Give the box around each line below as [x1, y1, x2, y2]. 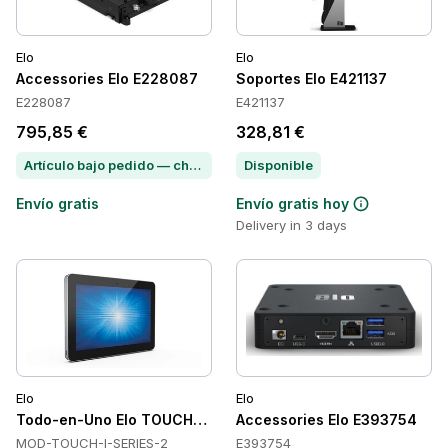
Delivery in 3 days [236, 217, 347, 233]
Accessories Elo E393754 [236, 411, 417, 428]
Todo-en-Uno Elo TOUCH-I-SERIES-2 [16, 411, 276, 428]
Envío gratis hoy [236, 195, 349, 212]
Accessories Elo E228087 [16, 70, 198, 87]
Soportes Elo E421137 [236, 70, 387, 87]
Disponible [244, 157, 313, 173]
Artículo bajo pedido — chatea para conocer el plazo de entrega [189, 157, 201, 173]
